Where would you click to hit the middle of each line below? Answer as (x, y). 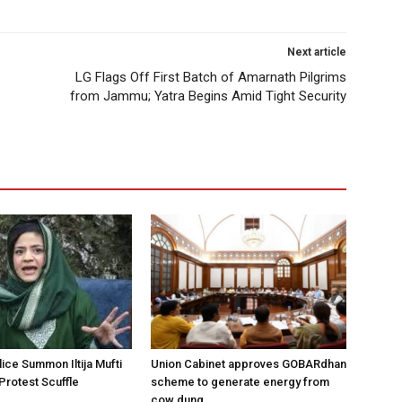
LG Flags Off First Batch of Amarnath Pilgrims (211, 78)
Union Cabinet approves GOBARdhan (249, 364)
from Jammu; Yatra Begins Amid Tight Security (208, 96)
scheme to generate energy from (240, 382)
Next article (317, 52)
